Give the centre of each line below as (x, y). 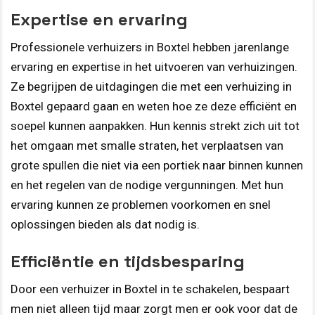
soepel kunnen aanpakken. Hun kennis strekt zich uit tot (155, 126)
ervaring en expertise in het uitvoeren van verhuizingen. (154, 67)
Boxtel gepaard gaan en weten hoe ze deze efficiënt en (154, 107)
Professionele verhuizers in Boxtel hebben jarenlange (150, 47)
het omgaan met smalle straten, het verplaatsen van (147, 146)
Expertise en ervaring (99, 20)
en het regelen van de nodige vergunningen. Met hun (147, 185)
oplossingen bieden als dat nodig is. (105, 225)
